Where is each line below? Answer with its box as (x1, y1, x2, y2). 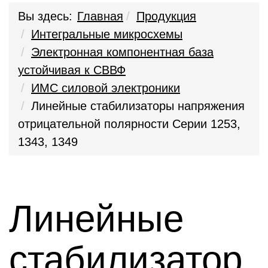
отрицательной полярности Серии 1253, (18, 117, 240, 130)
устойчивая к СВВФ (18, 63, 126, 77)
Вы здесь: (18, 10, 72, 23)
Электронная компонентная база (31, 45, 214, 59)
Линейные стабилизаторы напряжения (31, 99, 245, 112)
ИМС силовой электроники (31, 81, 180, 95)
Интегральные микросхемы (31, 28, 182, 41)
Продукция (136, 10, 196, 23)
